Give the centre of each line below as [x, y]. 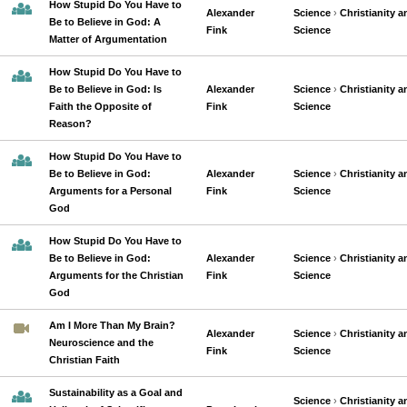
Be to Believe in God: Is [105, 89]
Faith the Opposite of [100, 106]
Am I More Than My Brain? [112, 325]
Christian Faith [84, 360]
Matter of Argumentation [108, 39]
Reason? [70, 124]
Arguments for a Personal [110, 191]
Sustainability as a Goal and [116, 392]
